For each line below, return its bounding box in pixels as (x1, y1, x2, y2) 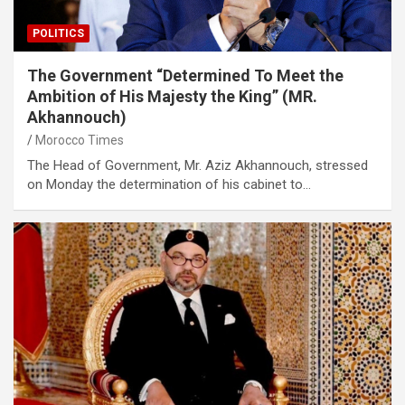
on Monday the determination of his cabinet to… (27, 176, 311, 193)
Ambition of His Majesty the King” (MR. (27, 87, 317, 107)
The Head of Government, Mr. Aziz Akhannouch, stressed (27, 157, 368, 174)
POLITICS (33, 27, 84, 41)
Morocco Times (35, 133, 124, 148)
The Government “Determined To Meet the (27, 66, 344, 86)
